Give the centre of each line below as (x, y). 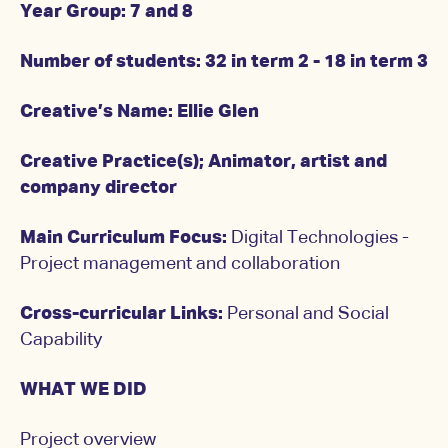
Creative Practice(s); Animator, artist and (203, 162)
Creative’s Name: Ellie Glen (139, 112)
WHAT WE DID (83, 390)
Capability (61, 340)
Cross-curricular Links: (123, 314)
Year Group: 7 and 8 (106, 12)
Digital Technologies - (318, 238)
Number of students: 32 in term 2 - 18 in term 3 (224, 62)
